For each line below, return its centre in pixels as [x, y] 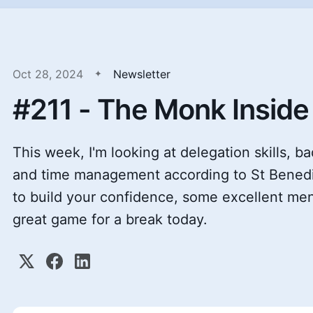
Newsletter [142, 74]
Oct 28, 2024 [48, 74]
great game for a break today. [110, 219]
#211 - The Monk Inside [161, 109]
